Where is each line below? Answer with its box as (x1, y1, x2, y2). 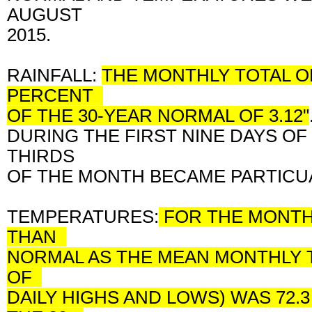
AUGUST (7, 5, 92, 24)
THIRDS (7, 146, 84, 166)
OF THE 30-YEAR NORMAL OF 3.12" (7, 106, 309, 125)
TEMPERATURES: (7, 207, 159, 226)
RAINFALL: (7, 65, 102, 85)
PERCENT (7, 86, 103, 105)
